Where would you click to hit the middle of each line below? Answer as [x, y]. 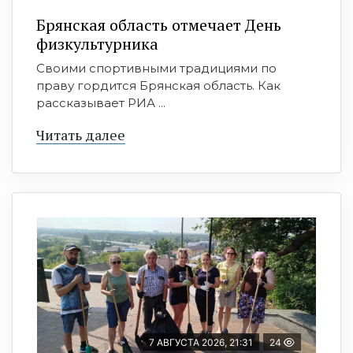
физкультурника [97, 43]
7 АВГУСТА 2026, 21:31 [201, 342]
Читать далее [81, 134]
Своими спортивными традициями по [156, 68]
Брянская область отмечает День [159, 24]
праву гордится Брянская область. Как [158, 85]
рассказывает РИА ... [101, 102]
